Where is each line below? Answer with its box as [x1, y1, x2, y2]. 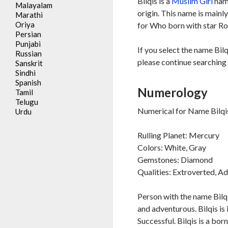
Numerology [137, 85, 208, 100]
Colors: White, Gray [137, 142, 207, 152]
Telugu [15, 97, 38, 106]
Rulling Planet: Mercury [137, 130, 220, 140]
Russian [15, 49, 42, 58]
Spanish [15, 78, 41, 87]
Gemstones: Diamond [137, 155, 213, 164]
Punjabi [15, 39, 41, 48]
